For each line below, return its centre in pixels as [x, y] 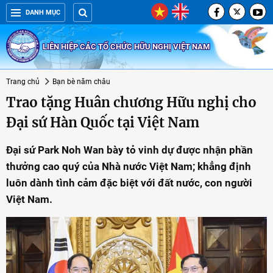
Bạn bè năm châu [81, 82]
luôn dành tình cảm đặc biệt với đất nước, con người [129, 183]
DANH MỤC [43, 12]
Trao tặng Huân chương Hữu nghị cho [131, 102]
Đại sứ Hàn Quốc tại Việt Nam [103, 122]
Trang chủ [23, 82]
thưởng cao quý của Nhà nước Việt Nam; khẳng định [129, 166]
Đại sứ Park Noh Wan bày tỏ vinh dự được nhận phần [129, 150]
